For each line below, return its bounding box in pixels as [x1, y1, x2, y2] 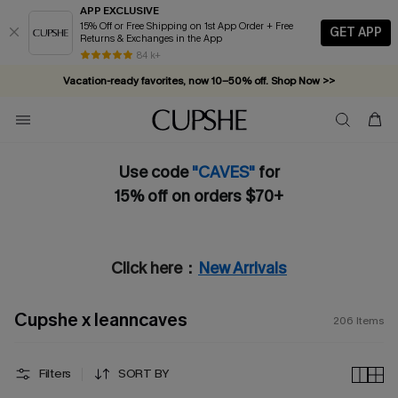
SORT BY [118, 365, 171, 382]
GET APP [330, 23, 382, 41]
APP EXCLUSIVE [80, 4, 159, 18]
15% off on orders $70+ [115, 186, 283, 207]
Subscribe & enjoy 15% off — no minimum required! [73, 74, 325, 88]
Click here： [111, 258, 198, 279]
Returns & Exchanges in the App [80, 32, 222, 45]
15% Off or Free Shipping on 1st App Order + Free [80, 20, 267, 33]
